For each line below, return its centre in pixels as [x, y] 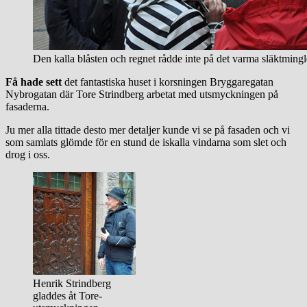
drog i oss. [28, 154]
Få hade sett [34, 82]
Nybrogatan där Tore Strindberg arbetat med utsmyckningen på [142, 94]
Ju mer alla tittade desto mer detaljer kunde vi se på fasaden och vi [148, 130]
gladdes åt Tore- [67, 295]
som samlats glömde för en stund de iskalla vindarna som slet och [146, 142]
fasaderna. [27, 106]
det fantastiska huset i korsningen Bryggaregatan [168, 82]
